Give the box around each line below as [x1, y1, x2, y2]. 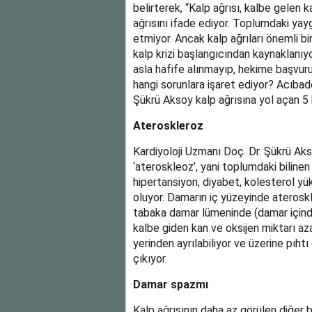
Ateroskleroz [132, 119, 203, 132]
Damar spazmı [132, 278, 208, 291]
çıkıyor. [132, 252, 167, 265]
